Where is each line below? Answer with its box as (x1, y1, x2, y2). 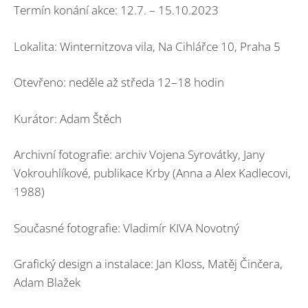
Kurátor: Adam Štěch (14, 110, 122, 126)
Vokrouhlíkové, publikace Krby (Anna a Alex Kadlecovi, (14, 165, 291, 181)
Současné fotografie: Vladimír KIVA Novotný (14, 219, 239, 236)
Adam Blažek (14, 274, 80, 291)
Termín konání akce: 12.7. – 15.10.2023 (14, 2, 219, 19)
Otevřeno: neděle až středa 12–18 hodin (14, 74, 224, 91)
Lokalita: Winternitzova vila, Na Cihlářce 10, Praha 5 (14, 38, 280, 54)
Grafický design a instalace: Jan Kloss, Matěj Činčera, (14, 256, 283, 272)
